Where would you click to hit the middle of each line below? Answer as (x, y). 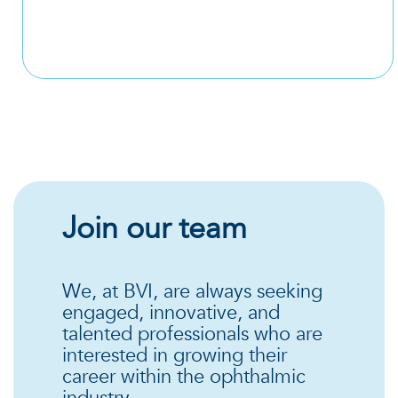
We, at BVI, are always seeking (192, 291)
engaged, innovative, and (171, 312)
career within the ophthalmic (184, 376)
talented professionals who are (192, 334)
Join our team (155, 228)
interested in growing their (175, 355)
